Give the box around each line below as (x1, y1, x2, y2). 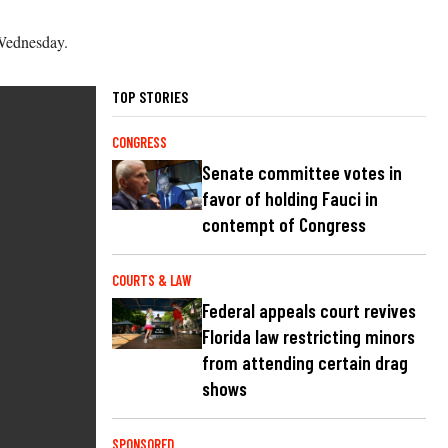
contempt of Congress (202, 212, 366, 236)
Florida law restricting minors (202, 324, 415, 348)
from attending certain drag (202, 350, 408, 374)
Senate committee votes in (202, 160, 402, 184)
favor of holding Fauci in (202, 186, 378, 210)
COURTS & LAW (112, 271, 192, 289)
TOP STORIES (112, 86, 188, 106)
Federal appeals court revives (202, 298, 416, 322)
